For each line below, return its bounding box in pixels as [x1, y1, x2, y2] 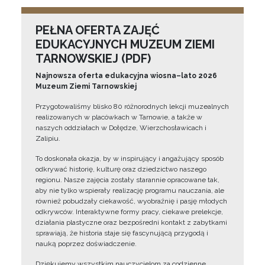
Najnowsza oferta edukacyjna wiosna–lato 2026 [35, 72, 217, 80]
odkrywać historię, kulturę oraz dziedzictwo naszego [35, 165, 206, 173]
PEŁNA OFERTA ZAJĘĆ [35, 23, 160, 37]
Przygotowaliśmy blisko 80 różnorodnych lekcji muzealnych [35, 102, 229, 111]
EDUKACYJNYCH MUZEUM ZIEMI [35, 37, 215, 51]
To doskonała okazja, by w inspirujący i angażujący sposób [35, 154, 224, 163]
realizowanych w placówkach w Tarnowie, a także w [35, 113, 202, 121]
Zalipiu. [35, 134, 60, 143]
